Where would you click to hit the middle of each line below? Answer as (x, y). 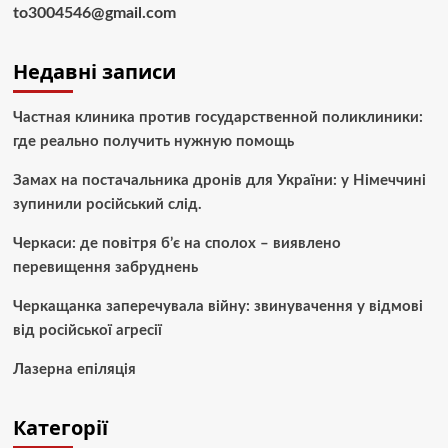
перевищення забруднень (105, 267)
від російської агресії (87, 330)
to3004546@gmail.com (94, 12)
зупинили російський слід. (107, 204)
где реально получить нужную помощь (153, 141)
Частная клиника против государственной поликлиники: (217, 117)
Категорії (60, 427)
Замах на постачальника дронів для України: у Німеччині (219, 180)
